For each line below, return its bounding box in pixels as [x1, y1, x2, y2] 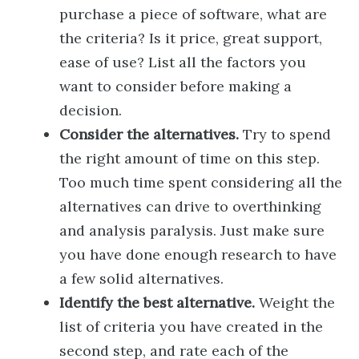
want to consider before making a [59, 77, 292, 95]
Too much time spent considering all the [59, 173, 342, 192]
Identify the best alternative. [59, 293, 255, 312]
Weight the [255, 293, 335, 312]
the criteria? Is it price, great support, [59, 29, 322, 47]
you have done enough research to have [59, 245, 337, 264]
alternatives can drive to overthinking [59, 197, 321, 216]
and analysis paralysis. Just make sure [59, 221, 325, 240]
